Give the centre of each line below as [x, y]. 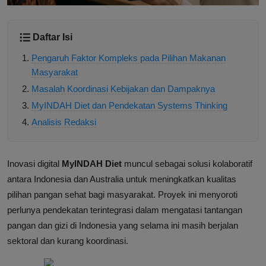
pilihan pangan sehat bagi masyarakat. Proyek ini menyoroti [122, 195]
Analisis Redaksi [64, 122]
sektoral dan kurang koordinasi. [68, 241]
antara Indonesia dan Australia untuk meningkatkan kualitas [122, 179]
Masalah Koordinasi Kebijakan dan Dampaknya [123, 89]
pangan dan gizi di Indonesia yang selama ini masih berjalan [123, 226]
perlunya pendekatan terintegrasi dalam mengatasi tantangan [125, 210]
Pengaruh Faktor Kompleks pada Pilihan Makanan [129, 58]
